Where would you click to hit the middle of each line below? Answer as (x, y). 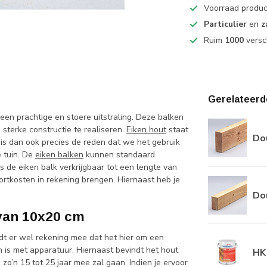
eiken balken (59, 155)
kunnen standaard (119, 155)
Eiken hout (146, 130)
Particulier (226, 24)
